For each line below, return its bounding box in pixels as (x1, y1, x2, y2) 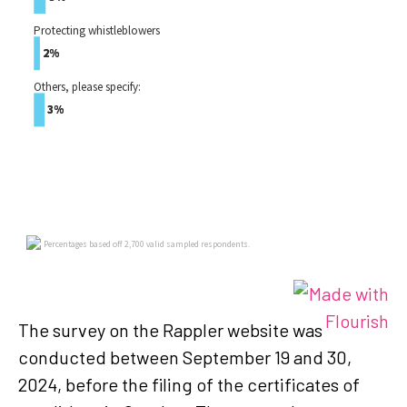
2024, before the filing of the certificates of (18, 372, 360, 395)
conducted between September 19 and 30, (18, 345, 352, 368)
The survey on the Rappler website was (18, 318, 323, 341)
